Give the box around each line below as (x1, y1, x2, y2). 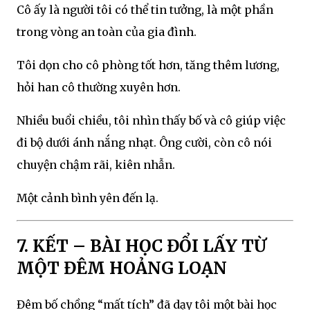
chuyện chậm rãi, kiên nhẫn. (17, 158, 175, 172)
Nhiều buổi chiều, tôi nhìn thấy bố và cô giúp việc (17, 113, 286, 128)
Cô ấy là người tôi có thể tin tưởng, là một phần (17, 3, 273, 17)
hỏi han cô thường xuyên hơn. (17, 80, 181, 95)
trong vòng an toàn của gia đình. (17, 25, 197, 39)
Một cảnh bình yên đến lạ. (17, 191, 158, 206)
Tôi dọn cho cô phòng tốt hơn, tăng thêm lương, (17, 58, 280, 73)
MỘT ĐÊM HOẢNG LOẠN (17, 257, 227, 280)
